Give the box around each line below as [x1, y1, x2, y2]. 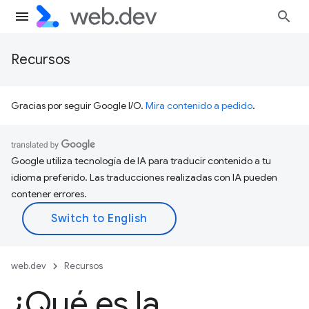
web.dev [11, 260, 46, 272]
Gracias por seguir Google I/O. [11, 99, 146, 112]
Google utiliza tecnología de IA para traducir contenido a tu [11, 154, 271, 167]
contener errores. [11, 188, 87, 200]
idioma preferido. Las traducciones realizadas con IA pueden [11, 171, 277, 183]
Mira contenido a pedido [146, 99, 252, 112]
